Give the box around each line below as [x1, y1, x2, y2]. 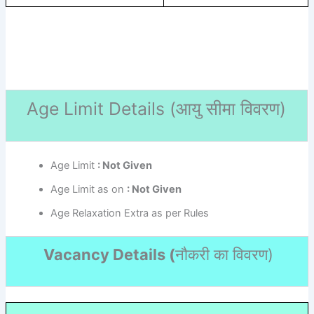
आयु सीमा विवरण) [176, 97, 287, 119]
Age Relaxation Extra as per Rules [50, 206, 209, 219]
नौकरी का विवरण [175, 245, 268, 264]
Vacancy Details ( [40, 245, 176, 264]
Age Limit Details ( [27, 97, 177, 119]
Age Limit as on [50, 182, 127, 196]
